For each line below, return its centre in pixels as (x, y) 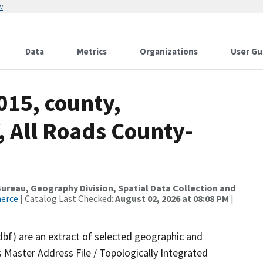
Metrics (92, 51)
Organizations (169, 51)
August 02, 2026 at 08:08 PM (172, 198)
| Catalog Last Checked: (67, 198)
